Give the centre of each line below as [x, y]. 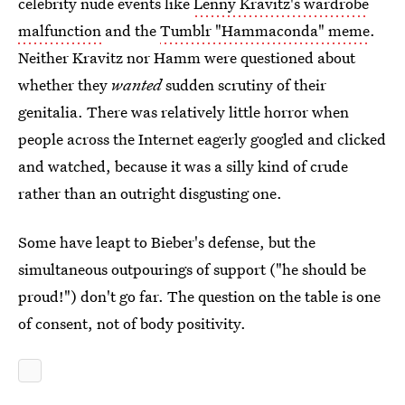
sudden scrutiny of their [244, 85]
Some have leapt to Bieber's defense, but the [167, 242]
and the [131, 30]
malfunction [60, 30]
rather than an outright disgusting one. [150, 193]
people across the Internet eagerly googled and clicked [202, 139]
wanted [137, 85]
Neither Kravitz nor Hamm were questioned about [187, 57]
